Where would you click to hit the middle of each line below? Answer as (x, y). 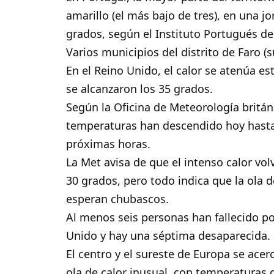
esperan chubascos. (118, 199)
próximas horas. (109, 144)
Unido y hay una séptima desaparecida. (168, 236)
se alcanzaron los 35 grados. (140, 89)
